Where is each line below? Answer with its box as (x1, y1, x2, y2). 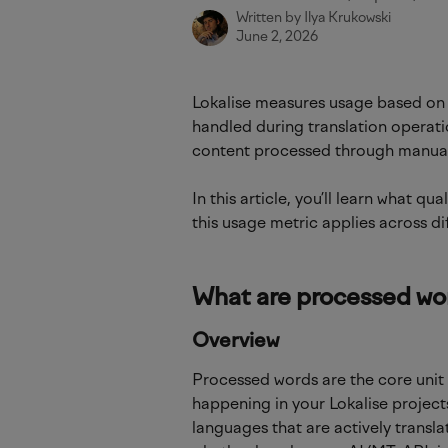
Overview (192, 328, 279, 353)
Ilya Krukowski (304, 9, 391, 26)
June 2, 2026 (236, 28, 318, 45)
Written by (236, 9, 304, 26)
